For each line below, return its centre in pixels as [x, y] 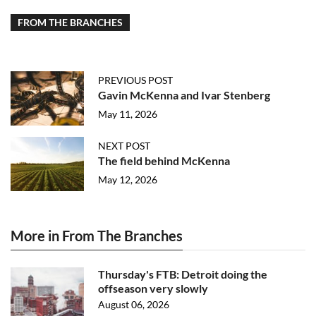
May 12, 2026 [128, 180]
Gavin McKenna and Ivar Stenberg [184, 95]
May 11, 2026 [128, 114]
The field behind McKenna [164, 160]
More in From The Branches [97, 236]
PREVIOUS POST [135, 80]
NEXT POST [124, 146]
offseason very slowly [153, 288]
